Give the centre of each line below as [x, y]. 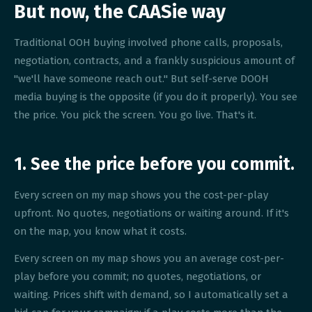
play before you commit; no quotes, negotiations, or [138, 277]
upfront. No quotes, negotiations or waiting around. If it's [152, 213]
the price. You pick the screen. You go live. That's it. [135, 115]
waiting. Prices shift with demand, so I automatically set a [151, 295]
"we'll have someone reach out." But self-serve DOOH [142, 79]
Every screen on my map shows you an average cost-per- [149, 259]
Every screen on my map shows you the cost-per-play [141, 195]
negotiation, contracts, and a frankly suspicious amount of [155, 61]
